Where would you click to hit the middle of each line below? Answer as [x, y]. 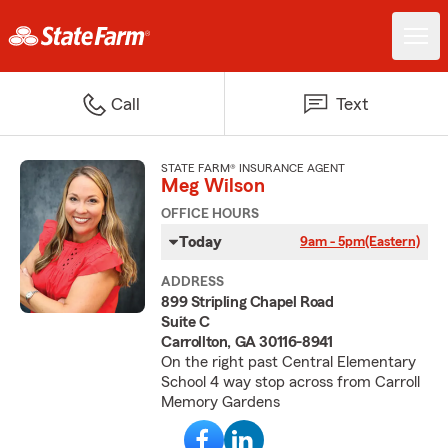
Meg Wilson [213, 186]
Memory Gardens [221, 402]
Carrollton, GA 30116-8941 [247, 342]
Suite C [185, 322]
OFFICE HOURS [210, 214]
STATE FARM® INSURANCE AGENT [253, 168]
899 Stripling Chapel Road [247, 302]
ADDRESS [193, 282]
